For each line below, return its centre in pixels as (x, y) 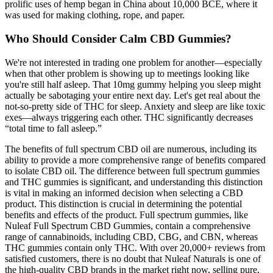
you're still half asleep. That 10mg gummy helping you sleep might (133, 84)
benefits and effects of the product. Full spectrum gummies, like (126, 214)
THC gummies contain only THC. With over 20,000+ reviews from (135, 247)
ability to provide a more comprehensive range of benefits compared (135, 160)
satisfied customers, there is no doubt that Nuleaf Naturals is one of (133, 258)
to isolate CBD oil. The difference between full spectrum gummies (132, 171)
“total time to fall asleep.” (53, 128)
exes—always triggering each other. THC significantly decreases (129, 117)
